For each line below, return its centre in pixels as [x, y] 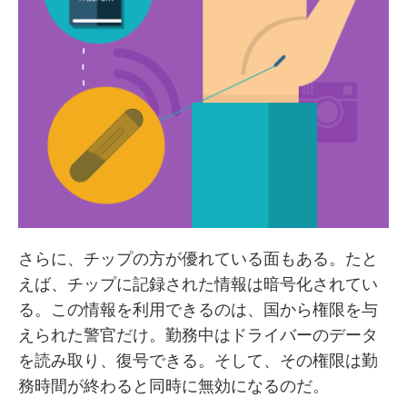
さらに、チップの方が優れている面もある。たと [198, 259]
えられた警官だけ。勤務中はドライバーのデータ [198, 335]
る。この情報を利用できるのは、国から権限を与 [198, 310]
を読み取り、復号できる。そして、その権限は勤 [198, 361]
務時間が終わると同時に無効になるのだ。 [174, 386]
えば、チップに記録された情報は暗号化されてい [198, 284]
